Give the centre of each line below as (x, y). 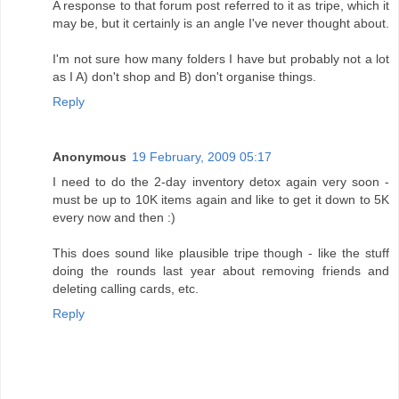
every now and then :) (114, 217)
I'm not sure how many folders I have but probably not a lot (221, 58)
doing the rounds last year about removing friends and (221, 270)
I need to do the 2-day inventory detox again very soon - (221, 181)
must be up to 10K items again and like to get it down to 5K (221, 199)
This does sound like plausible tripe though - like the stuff (221, 252)
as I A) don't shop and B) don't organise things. (184, 76)
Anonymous (90, 156)
